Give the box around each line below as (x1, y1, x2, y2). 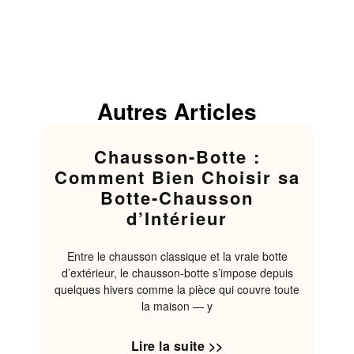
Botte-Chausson (100, 185, 254, 211)
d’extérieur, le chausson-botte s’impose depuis (61, 265, 293, 281)
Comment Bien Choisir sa (54, 164, 300, 190)
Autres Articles (97, 95, 257, 128)
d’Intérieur (126, 205, 228, 232)
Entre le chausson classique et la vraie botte (66, 248, 288, 265)
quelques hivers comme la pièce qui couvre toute (55, 281, 299, 298)
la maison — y (141, 298, 213, 314)
